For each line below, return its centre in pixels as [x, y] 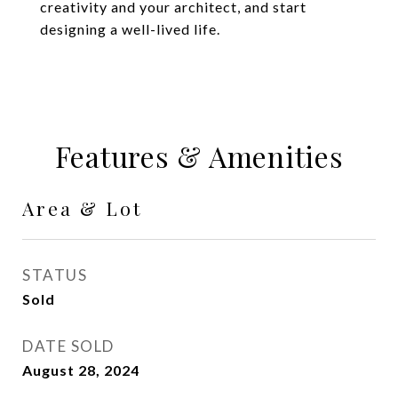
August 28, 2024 [81, 370]
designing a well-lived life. [130, 29]
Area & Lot [82, 208]
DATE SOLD [68, 346]
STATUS [55, 275]
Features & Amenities [199, 156]
